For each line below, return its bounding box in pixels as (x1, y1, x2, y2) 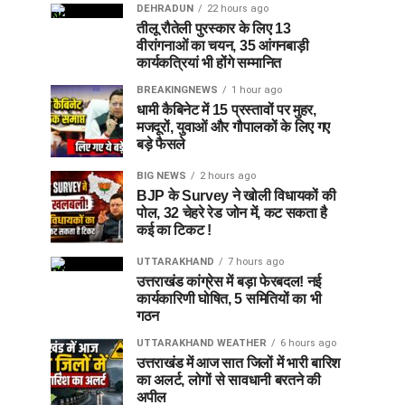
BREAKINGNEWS (137, 83, 218, 96)
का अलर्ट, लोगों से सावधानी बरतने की (137, 372, 321, 388)
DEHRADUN (137, 2, 193, 14)
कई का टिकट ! (137, 221, 212, 238)
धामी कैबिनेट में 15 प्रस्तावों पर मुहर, (137, 101, 316, 118)
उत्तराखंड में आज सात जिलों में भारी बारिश (137, 354, 340, 371)
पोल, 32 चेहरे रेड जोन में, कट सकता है (137, 204, 328, 221)
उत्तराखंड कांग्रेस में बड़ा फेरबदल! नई (137, 273, 321, 289)
